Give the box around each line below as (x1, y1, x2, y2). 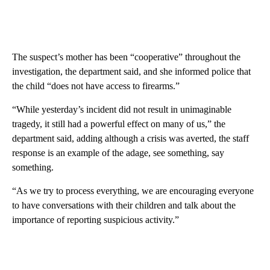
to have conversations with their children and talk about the (12, 199, 236, 210)
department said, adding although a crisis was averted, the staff (12, 133, 249, 143)
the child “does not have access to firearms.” (12, 80, 180, 91)
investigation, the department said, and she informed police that (12, 66, 251, 77)
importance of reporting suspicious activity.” (12, 214, 179, 225)
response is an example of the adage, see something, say (12, 147, 224, 158)
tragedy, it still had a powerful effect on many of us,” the (12, 118, 225, 129)
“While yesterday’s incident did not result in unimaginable (12, 104, 231, 115)
